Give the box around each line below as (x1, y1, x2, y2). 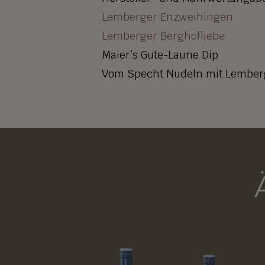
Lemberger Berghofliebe (102, 28, 225, 43)
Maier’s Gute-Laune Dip (102, 47, 218, 62)
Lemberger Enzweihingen (102, 9, 233, 24)
